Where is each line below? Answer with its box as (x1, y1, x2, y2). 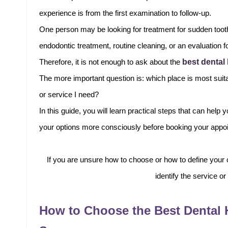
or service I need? (39, 91, 99, 99)
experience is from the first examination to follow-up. (39, 9, 211, 17)
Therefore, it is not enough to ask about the (39, 58, 182, 66)
